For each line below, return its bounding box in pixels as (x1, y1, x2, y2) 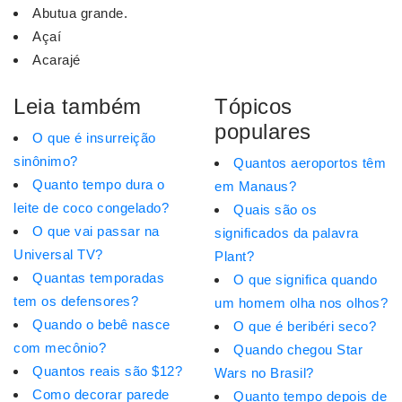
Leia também (13, 94, 142, 119)
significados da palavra (214, 225, 359, 241)
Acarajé (32, 52, 81, 68)
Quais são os (233, 202, 317, 218)
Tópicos (214, 94, 293, 119)
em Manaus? (214, 179, 296, 195)
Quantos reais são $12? (32, 363, 182, 380)
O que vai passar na (32, 223, 160, 240)
